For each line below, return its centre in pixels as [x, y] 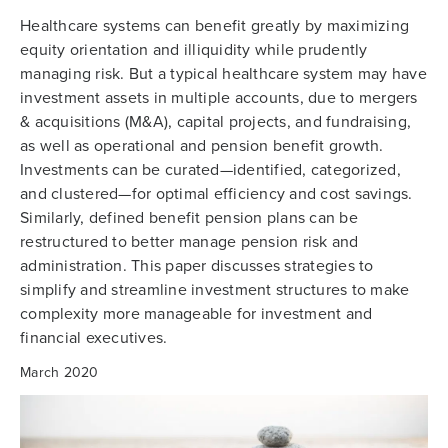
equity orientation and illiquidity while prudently [194, 48]
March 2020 [59, 371]
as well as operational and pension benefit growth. [202, 144]
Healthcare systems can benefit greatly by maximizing [214, 24]
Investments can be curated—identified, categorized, [210, 168]
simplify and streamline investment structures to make [215, 288]
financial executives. [94, 336]
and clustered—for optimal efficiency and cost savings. [216, 192]
